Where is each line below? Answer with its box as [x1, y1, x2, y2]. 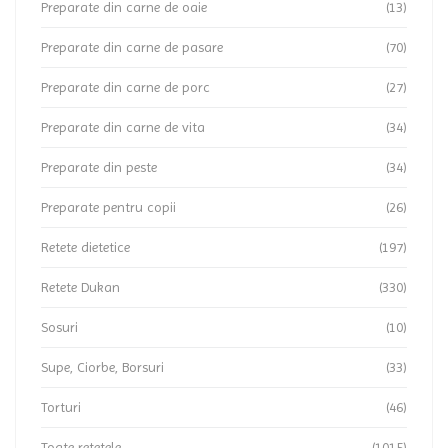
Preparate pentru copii [41, 199, 176, 215]
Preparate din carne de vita [41, 119, 205, 135]
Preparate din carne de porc [41, 79, 210, 95]
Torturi [41, 399, 81, 415]
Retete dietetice [41, 239, 130, 255]
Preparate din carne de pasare [41, 39, 223, 55]
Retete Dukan [41, 279, 120, 295]
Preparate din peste [41, 159, 157, 175]
